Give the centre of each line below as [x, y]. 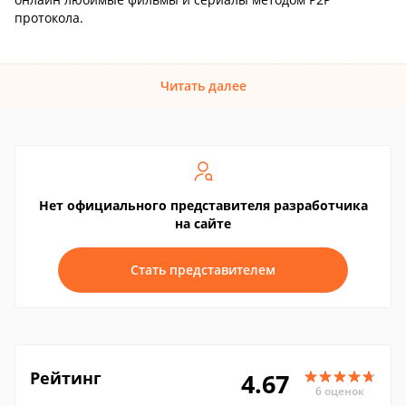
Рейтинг [66, 378]
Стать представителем [203, 270]
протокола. [49, 18]
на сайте [203, 223]
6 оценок [340, 391]
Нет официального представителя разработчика [203, 205]
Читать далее [203, 86]
